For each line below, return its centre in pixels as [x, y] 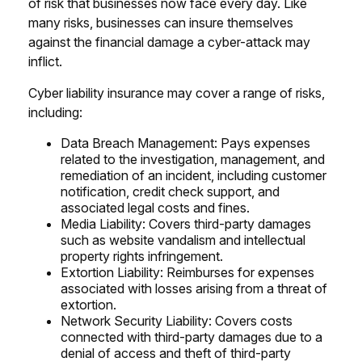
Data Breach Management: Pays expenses [185, 143]
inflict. [45, 61]
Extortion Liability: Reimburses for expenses [187, 272]
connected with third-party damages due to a [192, 337]
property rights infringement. [142, 256]
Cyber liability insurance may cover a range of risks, [177, 93]
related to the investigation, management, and [193, 159]
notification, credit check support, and [170, 191]
